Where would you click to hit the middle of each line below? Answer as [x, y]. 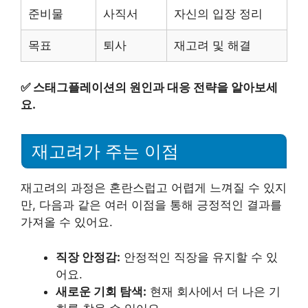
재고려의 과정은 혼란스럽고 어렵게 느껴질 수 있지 [154, 188]
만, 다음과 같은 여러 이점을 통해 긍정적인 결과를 [151, 205]
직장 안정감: [88, 257]
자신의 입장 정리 [218, 13]
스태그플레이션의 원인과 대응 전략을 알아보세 [155, 88]
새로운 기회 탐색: [101, 291]
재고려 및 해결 [212, 45]
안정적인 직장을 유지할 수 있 [199, 257]
